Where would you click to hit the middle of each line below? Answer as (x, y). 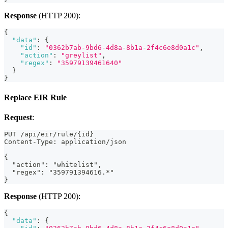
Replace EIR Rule (35, 97)
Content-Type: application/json (65, 142)
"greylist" (81, 55)
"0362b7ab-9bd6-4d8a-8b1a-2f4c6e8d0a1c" (122, 48)
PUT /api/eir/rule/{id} (49, 134)
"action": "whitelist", (53, 165)
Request (18, 117)
